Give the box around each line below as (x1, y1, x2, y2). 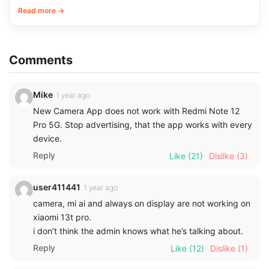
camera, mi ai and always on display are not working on (33, 198, 250, 208)
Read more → (18, 5, 64, 15)
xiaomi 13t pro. (33, 211, 91, 222)
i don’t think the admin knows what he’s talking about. (33, 225, 243, 236)
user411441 (33, 181, 80, 192)
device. (33, 133, 62, 144)
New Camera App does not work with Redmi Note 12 (33, 105, 240, 116)
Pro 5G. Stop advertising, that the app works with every (33, 119, 252, 130)
